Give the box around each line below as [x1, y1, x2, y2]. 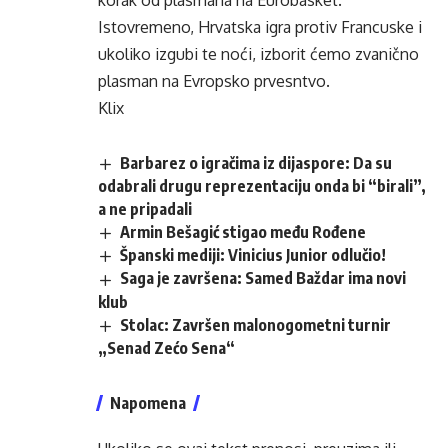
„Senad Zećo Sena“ [98, 337, 235, 358]
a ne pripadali [98, 199, 192, 220]
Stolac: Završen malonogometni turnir [120, 314, 392, 335]
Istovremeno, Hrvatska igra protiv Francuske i [98, 17, 422, 37]
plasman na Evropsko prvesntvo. [98, 71, 330, 91]
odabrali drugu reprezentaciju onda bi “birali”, [98, 176, 426, 197]
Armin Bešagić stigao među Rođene [120, 222, 367, 243]
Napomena [110, 392, 186, 413]
